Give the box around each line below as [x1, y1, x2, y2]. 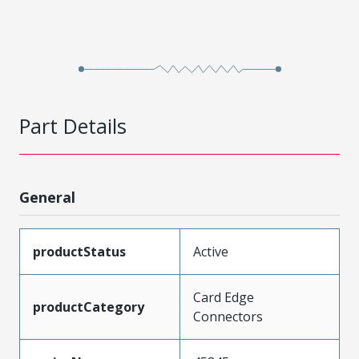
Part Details [19, 111, 127, 139]
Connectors [193, 307, 263, 325]
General [19, 187, 75, 207]
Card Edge [193, 288, 254, 306]
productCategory [33, 297, 144, 316]
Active [193, 242, 228, 260]
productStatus [33, 242, 126, 260]
